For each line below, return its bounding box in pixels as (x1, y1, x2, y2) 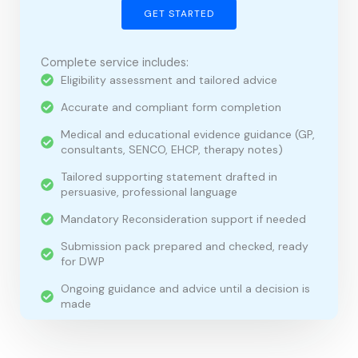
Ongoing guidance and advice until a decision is (61, 280, 310, 296)
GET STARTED (144, 6, 214, 20)
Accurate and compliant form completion (61, 99, 281, 114)
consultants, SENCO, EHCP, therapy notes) (61, 141, 283, 157)
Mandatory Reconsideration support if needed (61, 211, 306, 226)
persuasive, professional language (61, 184, 237, 199)
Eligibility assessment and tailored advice (61, 72, 277, 87)
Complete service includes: (41, 54, 189, 70)
